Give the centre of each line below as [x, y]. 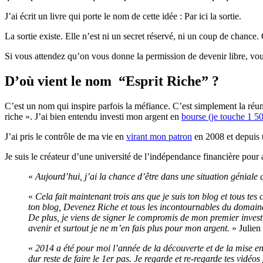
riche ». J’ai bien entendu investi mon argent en [93, 116]
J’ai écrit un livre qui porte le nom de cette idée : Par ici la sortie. [123, 16]
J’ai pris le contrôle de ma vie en [65, 136]
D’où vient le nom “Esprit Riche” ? [112, 81]
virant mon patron [159, 136]
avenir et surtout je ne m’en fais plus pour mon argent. [129, 228]
